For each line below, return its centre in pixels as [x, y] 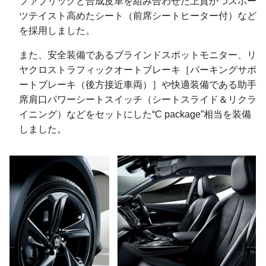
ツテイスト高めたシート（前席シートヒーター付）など [138, 16]
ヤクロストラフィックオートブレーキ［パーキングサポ [138, 70]
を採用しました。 [57, 31]
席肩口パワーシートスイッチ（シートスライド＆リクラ [138, 100]
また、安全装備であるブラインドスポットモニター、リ [138, 55]
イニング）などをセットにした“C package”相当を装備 [135, 115]
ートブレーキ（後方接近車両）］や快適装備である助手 [138, 85]
